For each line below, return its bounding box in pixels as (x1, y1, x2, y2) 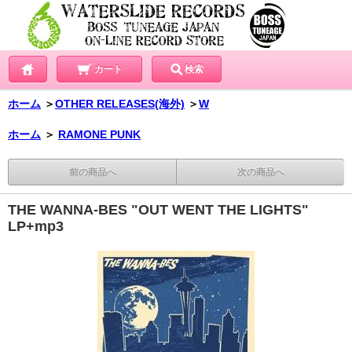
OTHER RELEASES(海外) (55, 97, 185, 111)
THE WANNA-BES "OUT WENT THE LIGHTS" (8, 202, 309, 218)
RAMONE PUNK (58, 128, 141, 141)
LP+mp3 (8, 218, 64, 235)
